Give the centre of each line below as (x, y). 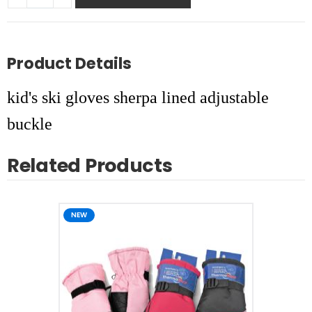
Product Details (69, 64)
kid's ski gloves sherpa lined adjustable (138, 98)
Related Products (90, 166)
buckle (30, 124)
